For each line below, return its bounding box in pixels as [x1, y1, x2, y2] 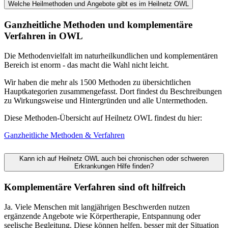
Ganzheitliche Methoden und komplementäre [4, 19, 192, 31]
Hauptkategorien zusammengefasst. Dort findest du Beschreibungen [4, 87, 222, 96]
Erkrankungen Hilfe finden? [74, 162, 154, 170]
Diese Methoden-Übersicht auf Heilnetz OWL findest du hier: [4, 113, 202, 123]
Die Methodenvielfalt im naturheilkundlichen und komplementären [4, 51, 218, 61]
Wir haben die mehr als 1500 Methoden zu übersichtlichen [4, 78, 191, 87]
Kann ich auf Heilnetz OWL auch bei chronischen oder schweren [19, 154, 209, 162]
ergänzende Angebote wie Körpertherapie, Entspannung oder [4, 211, 201, 220]
